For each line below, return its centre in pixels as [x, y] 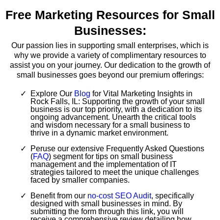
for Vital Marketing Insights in [141, 93]
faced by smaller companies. [80, 180]
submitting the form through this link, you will [107, 211]
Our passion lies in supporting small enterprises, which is [110, 45]
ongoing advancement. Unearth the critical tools [113, 117]
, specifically [173, 195]
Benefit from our [59, 195]
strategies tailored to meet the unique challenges [115, 172]
